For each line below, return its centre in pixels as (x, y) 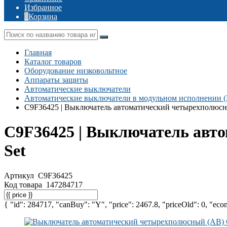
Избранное (43, 7)
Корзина (43, 16)
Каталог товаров (53, 62)
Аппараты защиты (56, 80)
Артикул (20, 175)
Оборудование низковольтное (76, 71)
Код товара (24, 184)
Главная (38, 52)
